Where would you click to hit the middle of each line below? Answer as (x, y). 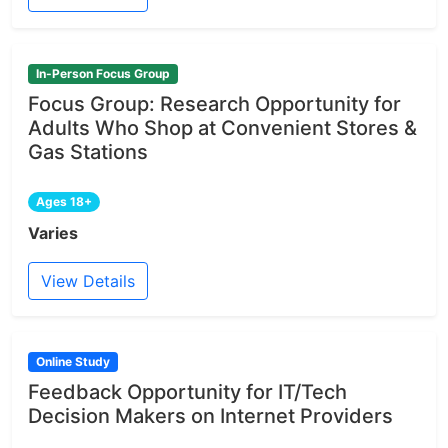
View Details (88, 280)
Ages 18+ (63, 201)
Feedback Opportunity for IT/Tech (187, 392)
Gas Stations (88, 151)
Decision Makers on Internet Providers (210, 416)
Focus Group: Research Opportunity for (214, 103)
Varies (53, 232)
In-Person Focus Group (102, 73)
